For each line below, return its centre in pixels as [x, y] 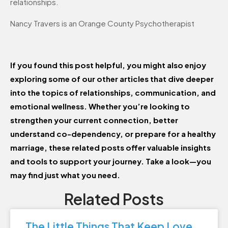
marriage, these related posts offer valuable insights [110, 148]
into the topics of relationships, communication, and [113, 93]
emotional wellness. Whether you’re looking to [100, 106]
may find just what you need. [65, 175]
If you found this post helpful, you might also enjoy [108, 65]
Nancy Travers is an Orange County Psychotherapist [102, 23]
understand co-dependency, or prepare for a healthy [113, 134]
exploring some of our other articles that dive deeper [112, 79]
